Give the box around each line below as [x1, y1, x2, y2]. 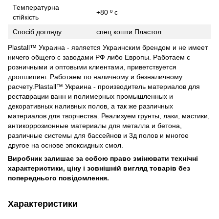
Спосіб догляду [13, 28, 62, 36]
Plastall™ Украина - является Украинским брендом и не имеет [8, 44, 208, 52]
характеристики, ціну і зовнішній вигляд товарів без [8, 164, 190, 173]
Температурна [13, 3, 59, 12]
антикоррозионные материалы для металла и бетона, [8, 122, 182, 130]
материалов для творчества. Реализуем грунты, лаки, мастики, [8, 112, 210, 120]
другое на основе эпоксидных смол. [8, 141, 123, 150]
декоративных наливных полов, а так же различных [8, 102, 173, 110]
